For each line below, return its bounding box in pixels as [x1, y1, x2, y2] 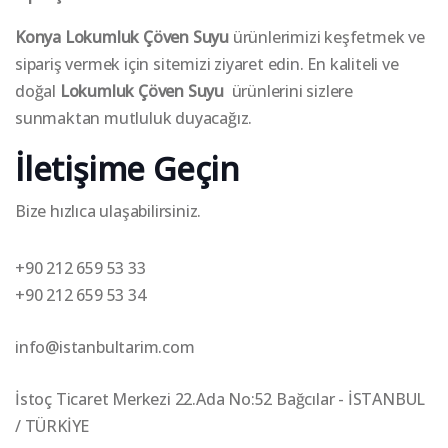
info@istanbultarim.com [15, 335, 195, 358]
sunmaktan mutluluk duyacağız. [15, 106, 253, 129]
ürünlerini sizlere [224, 79, 354, 102]
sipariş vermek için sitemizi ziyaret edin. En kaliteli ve [15, 52, 399, 75]
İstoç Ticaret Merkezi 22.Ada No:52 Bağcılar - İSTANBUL [15, 387, 426, 410]
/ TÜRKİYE [15, 414, 90, 437]
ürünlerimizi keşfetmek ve [229, 25, 425, 48]
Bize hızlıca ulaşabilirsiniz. [15, 199, 202, 222]
